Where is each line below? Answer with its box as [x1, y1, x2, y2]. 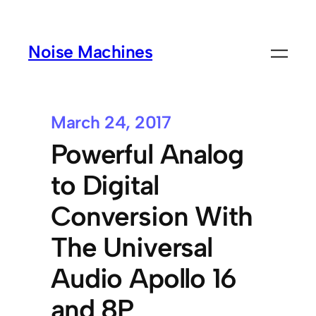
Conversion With [51, 199, 253, 233]
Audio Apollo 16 [51, 261, 236, 295]
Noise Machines [28, 40, 153, 62]
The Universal [51, 230, 212, 264]
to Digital [51, 168, 159, 202]
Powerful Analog [51, 137, 243, 171]
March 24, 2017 [51, 111, 171, 133]
